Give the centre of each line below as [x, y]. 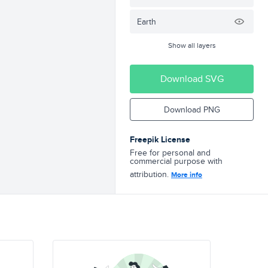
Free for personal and [170, 153]
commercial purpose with [176, 161]
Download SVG [192, 79]
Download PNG [192, 109]
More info [187, 175]
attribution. [150, 174]
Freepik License [160, 139]
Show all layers [192, 45]
